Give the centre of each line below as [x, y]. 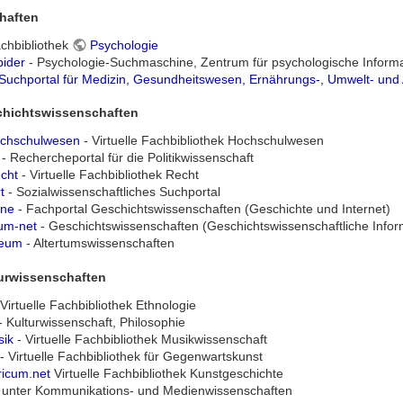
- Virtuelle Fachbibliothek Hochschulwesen [201, 141]
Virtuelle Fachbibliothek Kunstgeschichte [166, 374]
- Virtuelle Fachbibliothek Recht [108, 175]
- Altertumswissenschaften [98, 243]
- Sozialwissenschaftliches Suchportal [112, 192]
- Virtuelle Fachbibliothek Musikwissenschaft [140, 340]
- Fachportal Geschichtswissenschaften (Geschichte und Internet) [202, 209]
